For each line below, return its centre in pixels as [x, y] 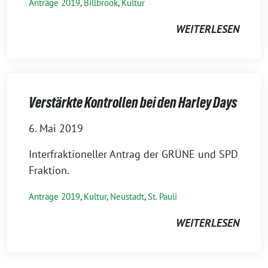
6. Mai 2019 [56, 128]
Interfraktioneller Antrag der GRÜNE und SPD [133, 154]
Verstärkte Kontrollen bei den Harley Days [133, 103]
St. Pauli [162, 197]
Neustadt [127, 197]
